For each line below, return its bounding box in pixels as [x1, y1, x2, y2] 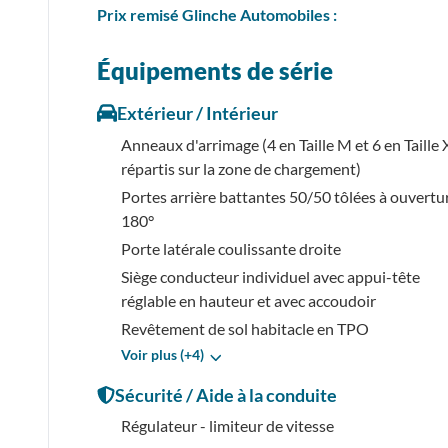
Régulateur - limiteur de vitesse [121, 415, 334, 435]
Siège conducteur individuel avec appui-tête [121, 266, 420, 286]
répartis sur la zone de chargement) [121, 158, 361, 178]
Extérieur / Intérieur [117, 101, 278, 124]
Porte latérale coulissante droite [121, 238, 341, 258]
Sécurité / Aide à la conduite [115, 383, 337, 406]
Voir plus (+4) [121, 345, 204, 363]
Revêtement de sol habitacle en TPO [121, 318, 369, 338]
